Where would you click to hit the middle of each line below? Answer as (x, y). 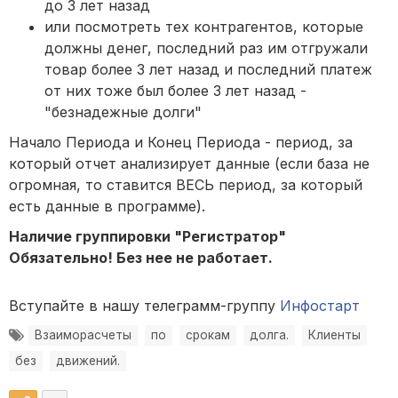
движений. (88, 361)
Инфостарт (320, 306)
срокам (208, 335)
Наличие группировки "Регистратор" (147, 237)
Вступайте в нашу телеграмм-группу (144, 306)
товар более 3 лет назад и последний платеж (208, 70)
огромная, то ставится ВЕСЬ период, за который (186, 185)
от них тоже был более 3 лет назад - (175, 91)
